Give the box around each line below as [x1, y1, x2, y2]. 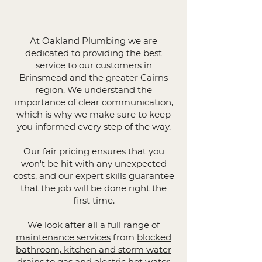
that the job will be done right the [20, 182, 167, 194]
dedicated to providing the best [25, 47, 162, 58]
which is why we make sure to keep [16, 109, 171, 120]
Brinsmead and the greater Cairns [19, 72, 168, 83]
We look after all [27, 219, 100, 230]
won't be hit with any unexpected [20, 158, 167, 169]
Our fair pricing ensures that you [23, 146, 164, 157]
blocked [137, 232, 171, 243]
